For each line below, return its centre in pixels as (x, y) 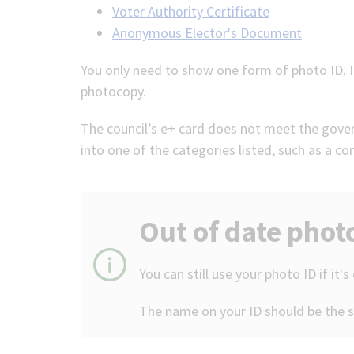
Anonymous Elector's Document (207, 33)
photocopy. (113, 91)
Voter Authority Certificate (191, 11)
